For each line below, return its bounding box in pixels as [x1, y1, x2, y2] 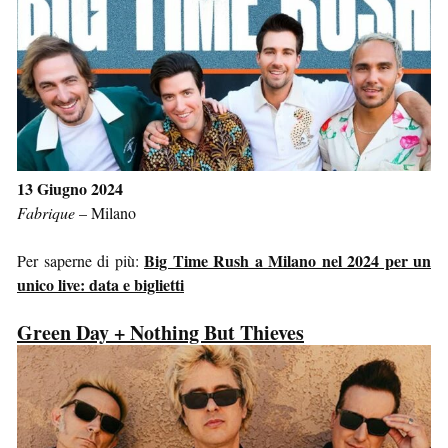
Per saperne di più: [17, 250, 144, 271]
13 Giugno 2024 [17, 177, 123, 200]
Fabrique [17, 202, 75, 223]
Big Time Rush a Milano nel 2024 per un [144, 249, 431, 272]
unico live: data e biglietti [17, 273, 184, 296]
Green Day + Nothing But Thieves [17, 318, 304, 347]
